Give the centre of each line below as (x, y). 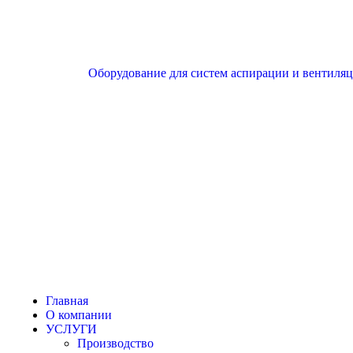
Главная (67, 301)
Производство (115, 343)
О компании (79, 315)
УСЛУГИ (71, 329)
